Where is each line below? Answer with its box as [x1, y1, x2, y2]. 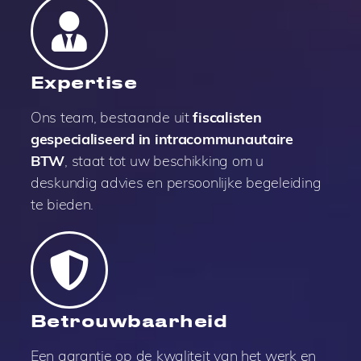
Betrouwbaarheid [30, 310, 228, 331]
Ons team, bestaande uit [30, 108, 193, 127]
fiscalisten [193, 108, 262, 127]
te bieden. [30, 195, 94, 214]
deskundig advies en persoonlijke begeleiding [30, 173, 322, 193]
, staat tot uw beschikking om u [64, 151, 263, 171]
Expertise [30, 72, 138, 93]
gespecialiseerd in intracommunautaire [30, 130, 293, 149]
